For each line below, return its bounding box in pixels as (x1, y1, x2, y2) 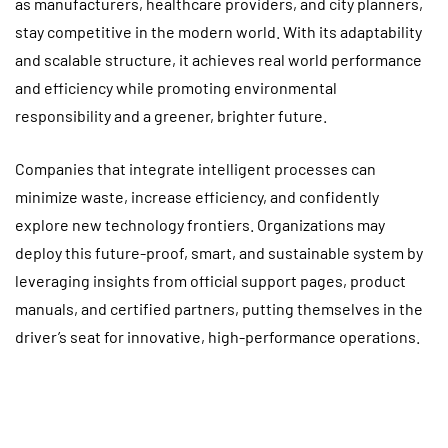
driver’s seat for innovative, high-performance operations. (15, 326, 420, 346)
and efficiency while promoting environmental (15, 77, 337, 97)
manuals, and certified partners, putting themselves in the (15, 298, 423, 318)
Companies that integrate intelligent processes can (15, 158, 376, 178)
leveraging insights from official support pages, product (15, 270, 406, 290)
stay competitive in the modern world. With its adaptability (15, 21, 422, 41)
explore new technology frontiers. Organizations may (15, 214, 385, 234)
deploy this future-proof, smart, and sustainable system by (15, 242, 423, 262)
